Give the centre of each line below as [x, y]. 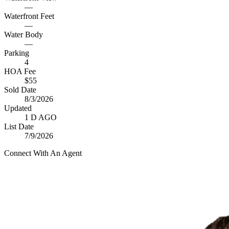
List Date [19, 127]
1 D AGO [41, 117]
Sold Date [20, 90]
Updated [18, 108]
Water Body [24, 35]
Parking [17, 53]
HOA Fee [20, 71]
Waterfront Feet [29, 16]
